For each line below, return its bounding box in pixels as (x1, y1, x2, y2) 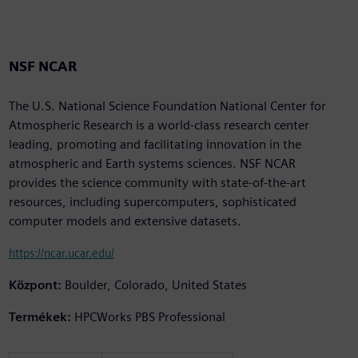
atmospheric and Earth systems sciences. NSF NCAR (8, 156, 296, 172)
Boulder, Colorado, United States (64, 277, 247, 293)
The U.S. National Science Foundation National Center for (8, 98, 326, 114)
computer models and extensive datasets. (8, 213, 241, 229)
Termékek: (8, 309, 71, 325)
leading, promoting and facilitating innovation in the (8, 137, 301, 153)
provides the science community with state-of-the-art (8, 175, 306, 191)
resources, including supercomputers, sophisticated (8, 194, 296, 210)
